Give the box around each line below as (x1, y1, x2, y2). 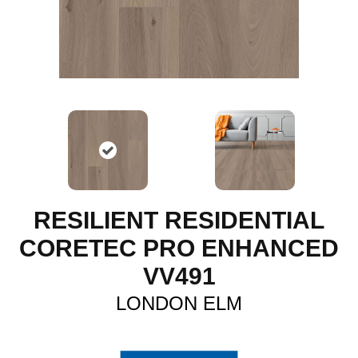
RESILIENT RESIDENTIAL (34, 207, 324, 233)
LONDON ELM (116, 292, 242, 314)
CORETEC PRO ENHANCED (19, 235, 339, 261)
